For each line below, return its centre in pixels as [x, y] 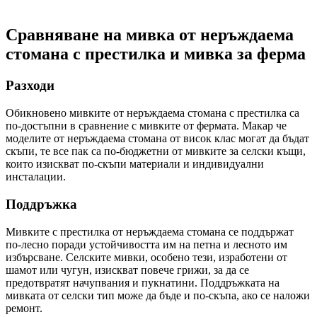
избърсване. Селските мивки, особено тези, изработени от [146, 257]
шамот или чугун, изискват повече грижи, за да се [127, 270]
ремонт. [24, 308]
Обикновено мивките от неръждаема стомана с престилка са [152, 113]
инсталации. [36, 177]
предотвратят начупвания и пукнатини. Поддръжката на [143, 282]
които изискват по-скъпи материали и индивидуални [135, 164]
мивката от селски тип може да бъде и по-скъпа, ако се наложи [158, 295]
